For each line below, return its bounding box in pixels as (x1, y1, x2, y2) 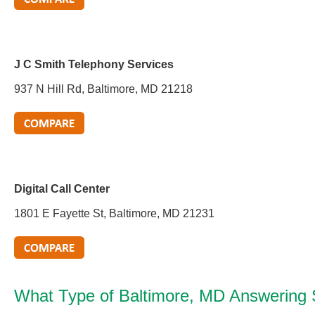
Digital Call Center (14, 183, 110, 195)
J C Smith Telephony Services (14, 58, 174, 70)
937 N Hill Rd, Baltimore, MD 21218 (14, 83, 193, 95)
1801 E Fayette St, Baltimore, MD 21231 (14, 207, 214, 219)
